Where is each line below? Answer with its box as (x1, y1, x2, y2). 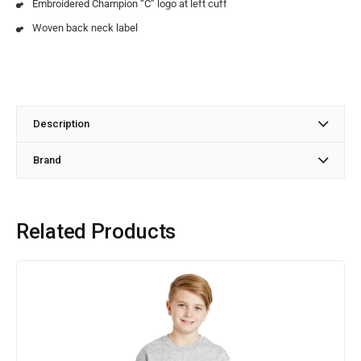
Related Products (16, 218, 176, 243)
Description (33, 117, 89, 130)
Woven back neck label (32, 21, 138, 34)
